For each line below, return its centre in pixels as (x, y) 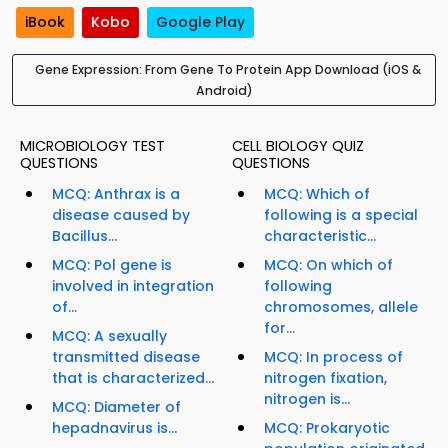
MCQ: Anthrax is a (116, 194)
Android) (224, 91)
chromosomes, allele (341, 307)
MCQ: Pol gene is (112, 265)
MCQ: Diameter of (116, 407)
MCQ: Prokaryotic (327, 428)
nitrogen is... (307, 399)
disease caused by (121, 215)
